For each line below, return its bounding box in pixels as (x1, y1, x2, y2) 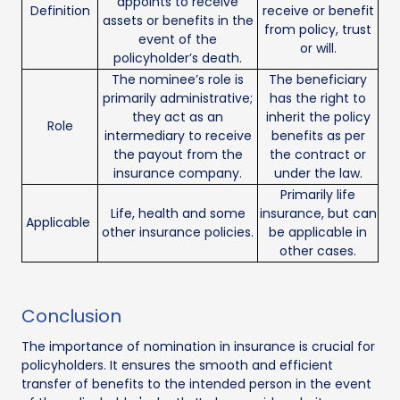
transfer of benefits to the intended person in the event (21, 374, 371, 393)
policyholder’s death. (113, 48, 242, 67)
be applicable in (269, 222, 367, 241)
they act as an (132, 107, 223, 126)
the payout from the (112, 145, 243, 163)
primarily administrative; (103, 88, 253, 107)
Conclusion (21, 303, 121, 329)
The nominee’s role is (112, 70, 244, 88)
